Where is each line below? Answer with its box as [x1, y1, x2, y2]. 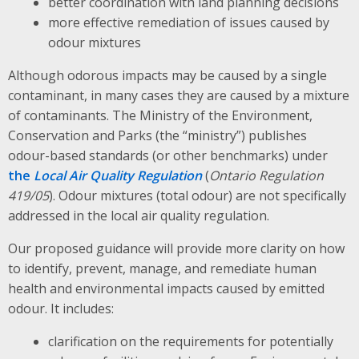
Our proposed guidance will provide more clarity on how [8, 239, 345, 257]
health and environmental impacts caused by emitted [8, 279, 325, 297]
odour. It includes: [8, 299, 114, 317]
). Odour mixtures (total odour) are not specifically [49, 186, 346, 204]
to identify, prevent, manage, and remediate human [8, 259, 317, 277]
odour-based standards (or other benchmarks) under [8, 146, 328, 164]
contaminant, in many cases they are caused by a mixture [8, 86, 349, 104]
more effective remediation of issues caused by [47, 13, 329, 31]
